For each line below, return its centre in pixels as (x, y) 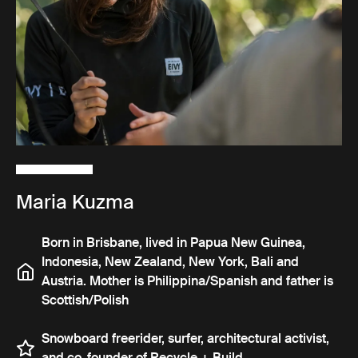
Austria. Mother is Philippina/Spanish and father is (187, 281)
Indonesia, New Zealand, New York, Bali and (170, 262)
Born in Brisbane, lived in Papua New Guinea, (173, 243)
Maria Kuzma (75, 202)
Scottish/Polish (85, 300)
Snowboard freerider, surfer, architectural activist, (185, 339)
